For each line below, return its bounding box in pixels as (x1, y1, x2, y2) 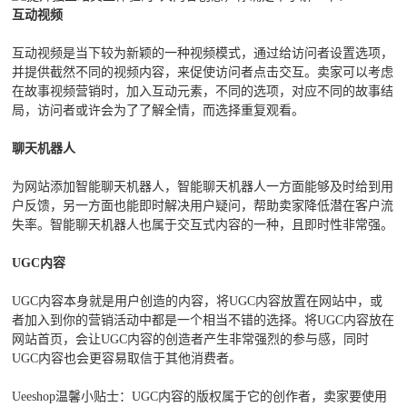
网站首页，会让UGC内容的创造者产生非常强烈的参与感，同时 (12, 333, 370, 347)
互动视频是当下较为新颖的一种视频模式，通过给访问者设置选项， (12, 46, 394, 61)
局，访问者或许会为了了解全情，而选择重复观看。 (12, 104, 305, 118)
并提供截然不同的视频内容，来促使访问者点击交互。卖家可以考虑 (12, 65, 394, 80)
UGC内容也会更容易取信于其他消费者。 (12, 352, 243, 366)
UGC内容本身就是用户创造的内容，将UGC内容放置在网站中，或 (12, 294, 383, 309)
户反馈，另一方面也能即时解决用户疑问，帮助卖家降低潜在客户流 (12, 199, 394, 213)
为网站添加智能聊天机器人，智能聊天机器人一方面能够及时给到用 (12, 180, 394, 194)
